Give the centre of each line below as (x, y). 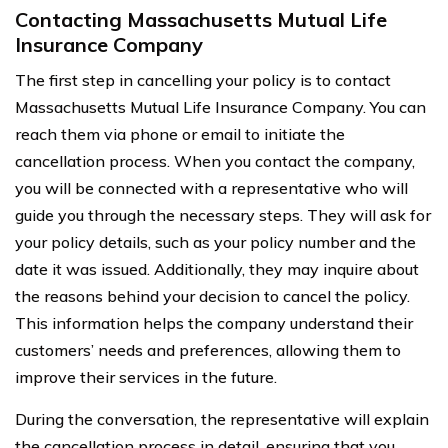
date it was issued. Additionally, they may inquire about (217, 268)
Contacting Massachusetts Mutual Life (201, 19)
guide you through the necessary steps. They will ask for (223, 214)
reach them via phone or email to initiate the (180, 133)
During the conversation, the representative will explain (222, 418)
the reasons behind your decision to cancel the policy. (212, 295)
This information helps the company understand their (214, 322)
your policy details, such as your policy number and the (215, 241)
